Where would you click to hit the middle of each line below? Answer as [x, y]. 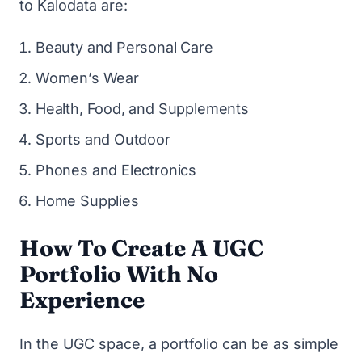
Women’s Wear [87, 78]
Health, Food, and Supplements [142, 109]
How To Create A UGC [141, 248]
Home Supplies [87, 201]
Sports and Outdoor [103, 139]
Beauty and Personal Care [124, 47]
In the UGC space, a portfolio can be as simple [179, 344]
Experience [82, 300]
